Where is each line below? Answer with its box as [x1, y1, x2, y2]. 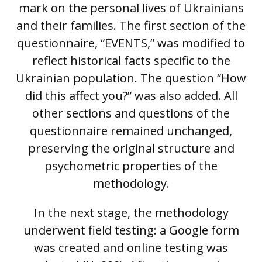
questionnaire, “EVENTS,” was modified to [17, 35, 245, 51]
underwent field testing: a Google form [23, 222, 239, 239]
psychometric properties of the [44, 158, 218, 174]
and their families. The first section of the [16, 18, 246, 34]
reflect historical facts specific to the [32, 53, 230, 69]
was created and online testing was [34, 240, 228, 256]
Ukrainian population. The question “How [16, 70, 246, 87]
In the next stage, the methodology [33, 205, 229, 221]
